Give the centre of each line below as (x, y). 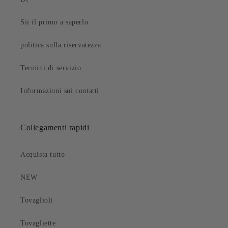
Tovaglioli (37, 201)
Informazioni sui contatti (60, 91)
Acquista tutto (43, 155)
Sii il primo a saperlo (54, 22)
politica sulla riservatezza (61, 45)
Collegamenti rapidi (55, 128)
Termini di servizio (51, 68)
